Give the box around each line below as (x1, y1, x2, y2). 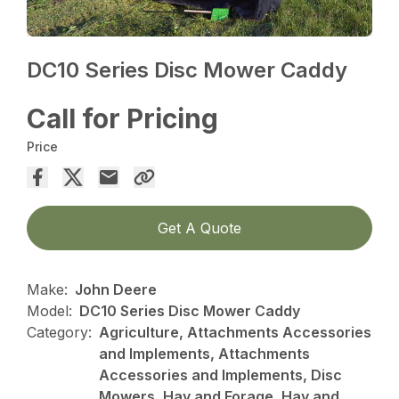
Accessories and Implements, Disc (99, 366, 343, 385)
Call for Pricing (27, 102, 219, 135)
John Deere (75, 281, 158, 299)
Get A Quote (158, 219, 241, 238)
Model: (27, 302, 73, 321)
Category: (27, 323, 93, 342)
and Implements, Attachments (99, 345, 311, 363)
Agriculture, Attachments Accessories (99, 323, 372, 342)
